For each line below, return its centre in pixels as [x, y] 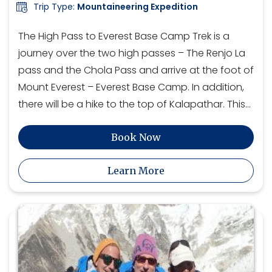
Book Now [136, 138]
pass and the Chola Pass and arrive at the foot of [136, 70]
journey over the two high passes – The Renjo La [132, 53]
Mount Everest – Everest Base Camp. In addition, [131, 87]
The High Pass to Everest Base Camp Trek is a [124, 36]
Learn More [136, 171]
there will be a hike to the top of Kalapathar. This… [134, 104]
